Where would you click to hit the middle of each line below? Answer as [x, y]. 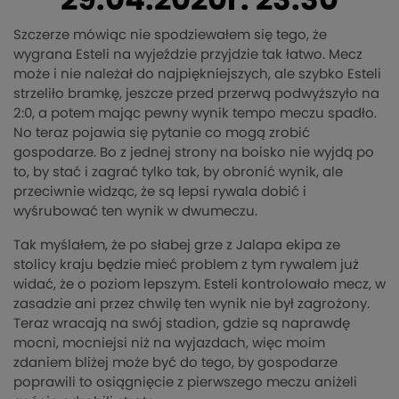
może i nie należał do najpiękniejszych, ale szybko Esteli [197, 74]
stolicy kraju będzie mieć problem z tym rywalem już [186, 265]
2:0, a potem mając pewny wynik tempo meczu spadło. [195, 113]
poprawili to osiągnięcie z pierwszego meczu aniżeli [185, 382]
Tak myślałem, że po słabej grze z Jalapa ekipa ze [177, 245]
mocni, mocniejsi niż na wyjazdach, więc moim [169, 343]
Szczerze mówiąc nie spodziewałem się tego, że [170, 35]
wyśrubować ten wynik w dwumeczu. [135, 211]
